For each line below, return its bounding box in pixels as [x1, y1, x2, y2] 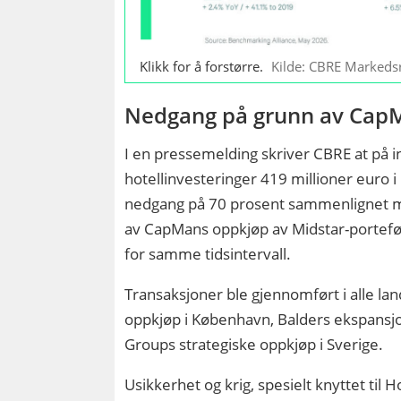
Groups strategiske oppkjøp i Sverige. [124, 333, 384, 354]
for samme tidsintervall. [124, 243, 292, 264]
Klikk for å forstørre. [140, 57, 264, 76]
